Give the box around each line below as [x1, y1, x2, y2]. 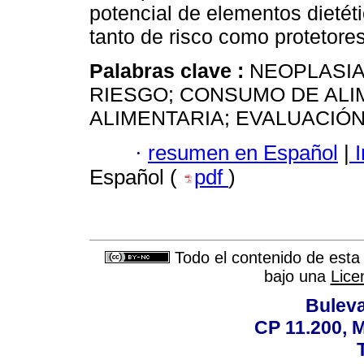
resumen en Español [148, 141, 338, 164]
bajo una [263, 267, 331, 286]
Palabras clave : [89, 59, 249, 83]
